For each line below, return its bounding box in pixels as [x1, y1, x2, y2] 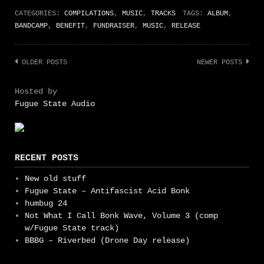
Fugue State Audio [15, 99, 95, 109]
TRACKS [151, 9, 176, 18]
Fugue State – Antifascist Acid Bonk [24, 186, 190, 196]
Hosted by [15, 87, 57, 97]
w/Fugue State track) [24, 223, 119, 233]
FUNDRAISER [93, 22, 134, 31]
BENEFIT [56, 22, 85, 31]
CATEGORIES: [15, 9, 64, 18]
